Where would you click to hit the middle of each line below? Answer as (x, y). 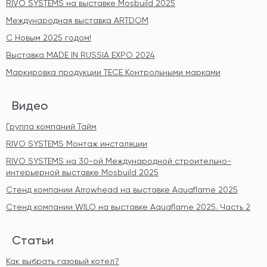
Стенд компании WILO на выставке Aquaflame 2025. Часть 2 (128, 207)
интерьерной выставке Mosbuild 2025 (82, 172)
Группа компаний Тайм (51, 126)
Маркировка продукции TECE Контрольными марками (113, 72)
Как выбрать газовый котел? (63, 261)
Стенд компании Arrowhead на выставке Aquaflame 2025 (122, 190)
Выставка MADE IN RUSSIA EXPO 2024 (80, 55)
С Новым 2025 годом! (49, 38)
